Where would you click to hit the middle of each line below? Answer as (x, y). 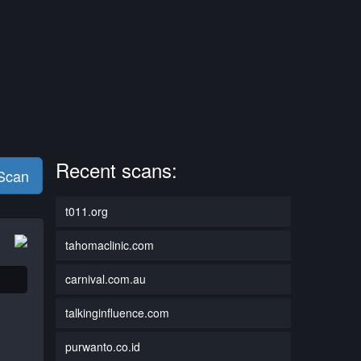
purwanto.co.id (102, 346)
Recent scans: (116, 169)
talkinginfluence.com (117, 312)
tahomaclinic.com (109, 245)
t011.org (86, 211)
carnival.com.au (105, 278)
